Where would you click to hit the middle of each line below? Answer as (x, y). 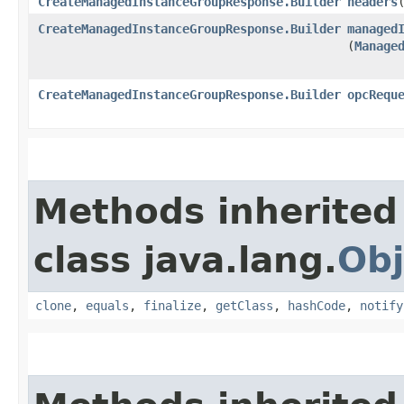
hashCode (317, 305)
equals (107, 305)
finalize (172, 305)
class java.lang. (185, 260)
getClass (244, 305)
